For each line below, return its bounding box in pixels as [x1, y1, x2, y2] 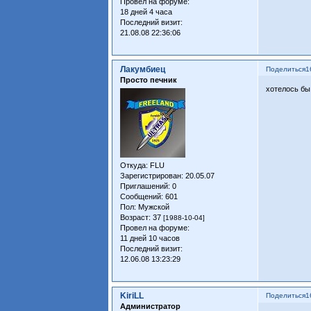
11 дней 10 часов [120, 234, 180, 243]
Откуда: [120, 161, 149, 170]
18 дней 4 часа [120, 8, 173, 17]
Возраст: [120, 213, 151, 222]
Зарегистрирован [120, 171, 182, 180]
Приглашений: [120, 182, 171, 191]
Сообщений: [120, 192, 164, 201]
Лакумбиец [120, 64, 166, 74]
